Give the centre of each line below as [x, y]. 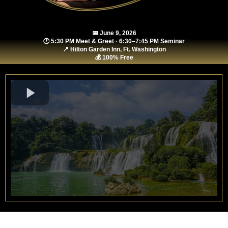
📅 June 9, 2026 [114, 33]
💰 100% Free [114, 58]
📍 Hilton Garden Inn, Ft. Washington [114, 49]
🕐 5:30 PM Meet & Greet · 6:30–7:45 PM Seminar [114, 41]
